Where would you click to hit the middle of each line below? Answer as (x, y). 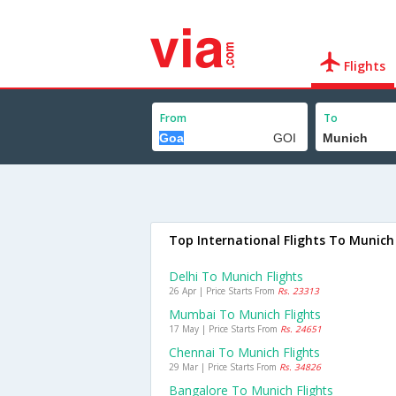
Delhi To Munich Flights (236, 276)
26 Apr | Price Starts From (223, 291)
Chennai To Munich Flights (244, 352)
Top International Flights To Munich (282, 240)
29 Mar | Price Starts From (224, 367)
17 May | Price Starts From (225, 329)
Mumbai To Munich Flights (245, 314)
